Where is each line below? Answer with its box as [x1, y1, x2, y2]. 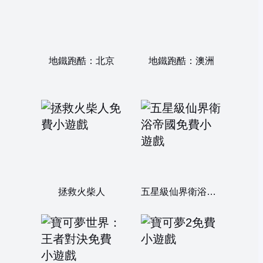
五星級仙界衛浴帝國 [206, 187, 216, 197]
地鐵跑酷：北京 [49, 56, 114, 66]
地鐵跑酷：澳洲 [149, 56, 214, 66]
